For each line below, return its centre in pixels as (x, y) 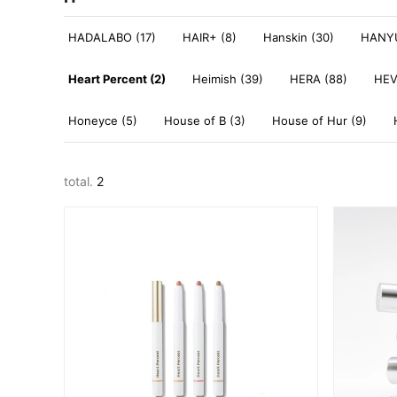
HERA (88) (319, 79)
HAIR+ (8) (210, 37)
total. (80, 181)
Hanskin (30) (299, 37)
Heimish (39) (228, 79)
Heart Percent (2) (117, 79)
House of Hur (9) (319, 121)
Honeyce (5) (103, 121)
